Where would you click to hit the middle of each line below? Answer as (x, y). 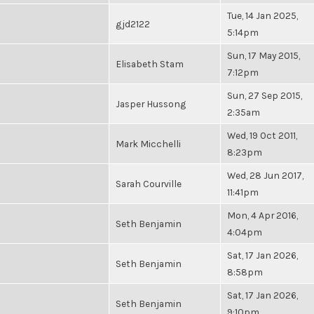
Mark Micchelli (148, 144)
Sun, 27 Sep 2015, (265, 95)
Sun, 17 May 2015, (264, 55)
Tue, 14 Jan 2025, (262, 15)
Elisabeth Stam (150, 64)
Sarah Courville (149, 184)
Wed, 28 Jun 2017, (265, 175)
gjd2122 (133, 24)
